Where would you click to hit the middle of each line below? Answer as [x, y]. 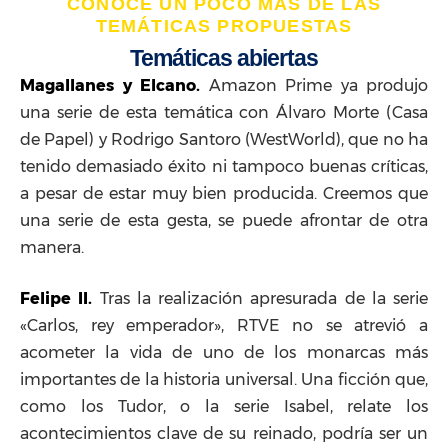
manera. [54, 248]
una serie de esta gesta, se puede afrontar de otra [224, 221]
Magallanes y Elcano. [114, 86]
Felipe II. [60, 299]
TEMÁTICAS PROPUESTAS [224, 26]
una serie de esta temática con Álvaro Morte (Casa [224, 113]
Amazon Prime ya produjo [318, 86]
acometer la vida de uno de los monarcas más [224, 353]
